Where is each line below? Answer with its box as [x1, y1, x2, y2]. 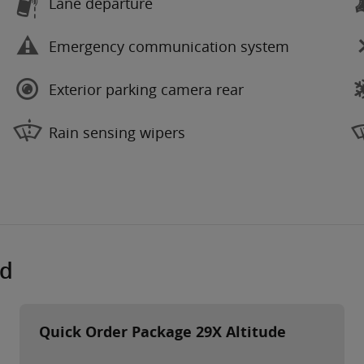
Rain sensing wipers [49, 122, 185, 142]
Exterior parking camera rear [49, 79, 244, 99]
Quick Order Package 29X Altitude [39, 322, 286, 343]
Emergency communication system [49, 36, 289, 56]
